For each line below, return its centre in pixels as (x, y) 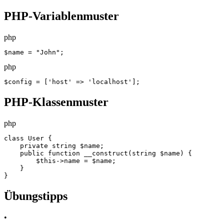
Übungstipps (36, 196)
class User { (28, 138)
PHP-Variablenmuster (61, 16)
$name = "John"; (34, 52)
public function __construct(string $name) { (98, 153)
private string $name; (54, 146)
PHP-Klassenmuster (56, 102)
